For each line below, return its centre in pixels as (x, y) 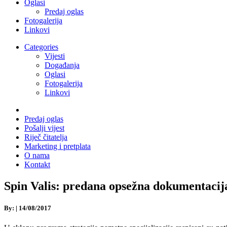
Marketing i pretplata (58, 146)
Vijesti (55, 56)
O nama (37, 155)
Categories (41, 47)
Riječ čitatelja (46, 137)
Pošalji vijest (44, 128)
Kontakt (37, 164)
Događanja (62, 65)
